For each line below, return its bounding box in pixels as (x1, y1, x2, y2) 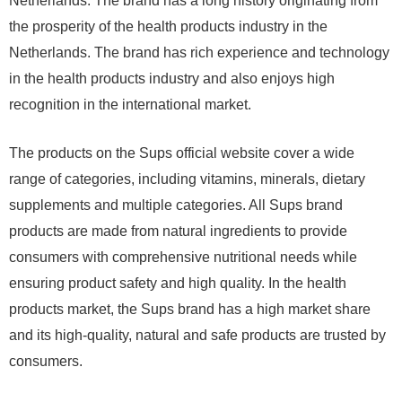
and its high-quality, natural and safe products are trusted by (9, 328, 386, 344)
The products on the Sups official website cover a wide (9, 145, 354, 162)
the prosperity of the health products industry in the (9, 19, 328, 35)
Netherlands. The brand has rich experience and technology (9, 45, 389, 61)
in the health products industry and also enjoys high (9, 71, 335, 87)
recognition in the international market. (9, 97, 251, 113)
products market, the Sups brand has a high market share (9, 301, 371, 318)
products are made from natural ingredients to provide (9, 223, 347, 240)
